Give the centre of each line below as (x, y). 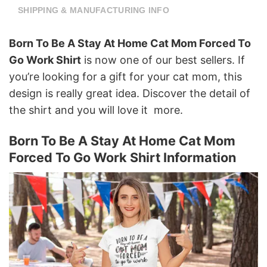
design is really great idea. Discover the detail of (130, 93)
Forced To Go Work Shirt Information (122, 158)
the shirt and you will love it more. (96, 110)
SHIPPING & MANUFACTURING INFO (94, 10)
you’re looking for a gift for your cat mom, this (125, 76)
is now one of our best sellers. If (163, 60)
